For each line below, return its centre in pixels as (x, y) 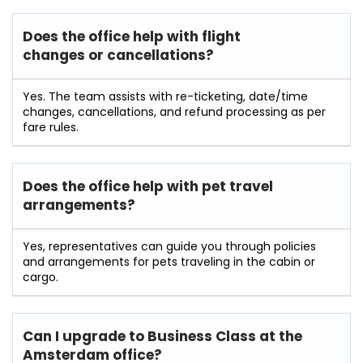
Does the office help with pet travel (148, 186)
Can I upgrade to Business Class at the (162, 336)
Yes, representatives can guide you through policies (169, 246)
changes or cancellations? (118, 55)
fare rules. (51, 127)
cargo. (41, 277)
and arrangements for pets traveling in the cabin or (169, 261)
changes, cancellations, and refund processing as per (174, 111)
